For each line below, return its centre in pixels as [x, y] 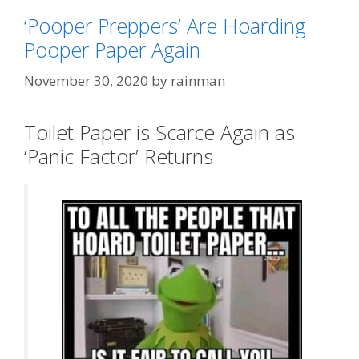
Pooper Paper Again [112, 50]
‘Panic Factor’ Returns [119, 156]
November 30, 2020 [86, 80]
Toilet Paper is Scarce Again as [159, 132]
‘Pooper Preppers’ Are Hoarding [165, 26]
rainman [198, 80]
